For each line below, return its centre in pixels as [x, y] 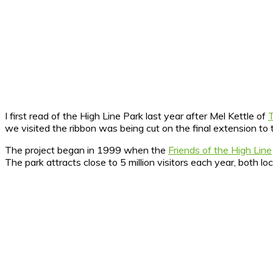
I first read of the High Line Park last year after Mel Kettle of [136, 115]
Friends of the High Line [220, 150]
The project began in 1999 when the [87, 150]
